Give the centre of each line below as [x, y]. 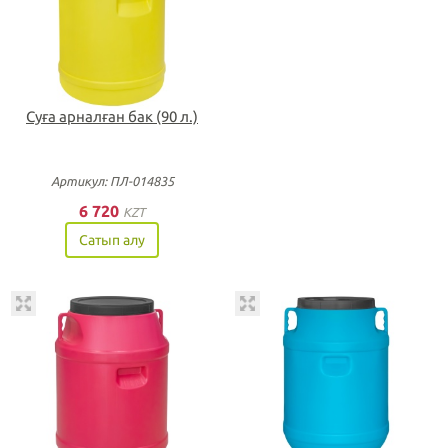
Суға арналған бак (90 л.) [112, 116]
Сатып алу [112, 239]
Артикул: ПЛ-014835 [112, 180]
